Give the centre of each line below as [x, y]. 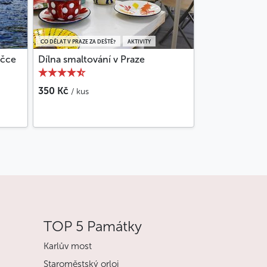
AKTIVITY [139, 42]
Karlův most [68, 246]
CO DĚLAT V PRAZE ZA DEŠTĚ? [78, 42]
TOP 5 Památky [93, 226]
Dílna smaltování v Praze [91, 60]
